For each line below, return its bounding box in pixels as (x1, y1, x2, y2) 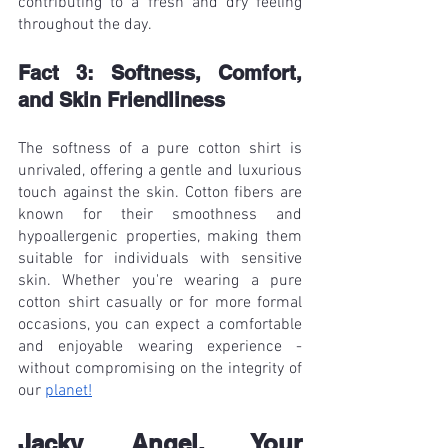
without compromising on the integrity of (18, 359, 302, 380)
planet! (45, 381, 92, 402)
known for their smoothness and (18, 205, 302, 226)
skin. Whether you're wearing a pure (18, 271, 302, 292)
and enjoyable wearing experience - (18, 337, 302, 358)
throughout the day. (18, 15, 152, 36)
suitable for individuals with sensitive (18, 249, 302, 270)
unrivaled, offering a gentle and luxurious (18, 161, 302, 182)
